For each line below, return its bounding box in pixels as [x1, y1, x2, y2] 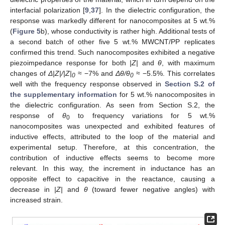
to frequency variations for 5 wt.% [69, 111, 215, 120]
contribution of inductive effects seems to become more [10, 154, 215, 162]
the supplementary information [10, 90, 117, 99]
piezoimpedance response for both [10, 59, 130, 67]
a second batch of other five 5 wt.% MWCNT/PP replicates [10, 38, 215, 46]
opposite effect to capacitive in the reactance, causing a [10, 175, 215, 183]
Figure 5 [13, 27, 41, 36]
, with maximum [162, 59, 215, 67]
